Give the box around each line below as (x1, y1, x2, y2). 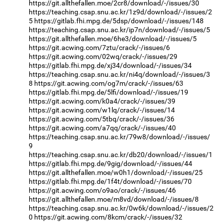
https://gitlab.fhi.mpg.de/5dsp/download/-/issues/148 (34, 17, 204, 25)
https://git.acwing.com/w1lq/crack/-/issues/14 (29, 106, 175, 114)
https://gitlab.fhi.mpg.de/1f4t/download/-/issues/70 (29, 177, 192, 186)
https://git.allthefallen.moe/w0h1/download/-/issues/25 (29, 168, 203, 177)
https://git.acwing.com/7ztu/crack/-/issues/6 (29, 44, 170, 52)
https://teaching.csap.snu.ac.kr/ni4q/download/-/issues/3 (29, 70, 210, 79)
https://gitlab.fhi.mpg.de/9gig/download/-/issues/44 (29, 160, 192, 168)
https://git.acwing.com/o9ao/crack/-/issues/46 (29, 186, 176, 195)
